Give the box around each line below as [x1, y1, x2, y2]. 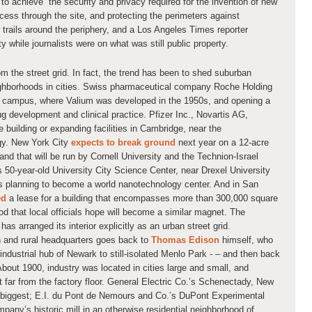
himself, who [219, 234, 273, 245]
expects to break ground [71, 136, 175, 148]
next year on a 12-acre [175, 136, 269, 148]
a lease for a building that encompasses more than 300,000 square [6, 192, 278, 203]
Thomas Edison [151, 234, 219, 245]
